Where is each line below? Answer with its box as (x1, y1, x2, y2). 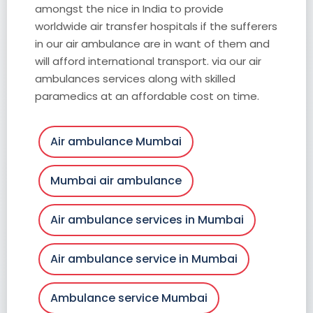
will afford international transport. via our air (35, 53, 261, 68)
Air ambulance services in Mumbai (50, 211, 244, 228)
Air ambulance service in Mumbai (50, 250, 238, 267)
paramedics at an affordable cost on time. (35, 88, 259, 103)
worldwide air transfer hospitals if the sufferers (35, 18, 277, 34)
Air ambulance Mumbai (50, 133, 182, 150)
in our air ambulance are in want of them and (35, 36, 270, 51)
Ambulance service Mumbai (50, 289, 208, 306)
